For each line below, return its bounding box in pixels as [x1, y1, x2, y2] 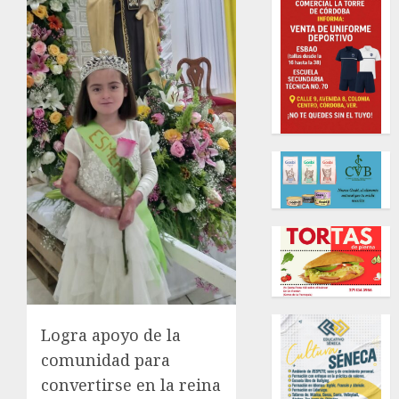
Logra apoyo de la [41, 323, 181, 346]
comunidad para [41, 348, 170, 370]
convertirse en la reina [41, 373, 221, 395]
